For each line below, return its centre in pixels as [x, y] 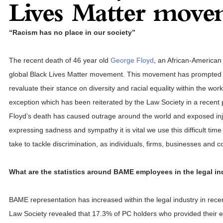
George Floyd [132, 60]
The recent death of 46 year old [60, 60]
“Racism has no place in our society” [72, 32]
